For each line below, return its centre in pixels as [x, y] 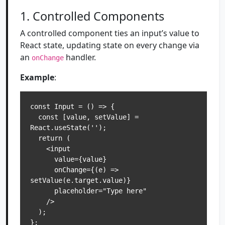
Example [37, 77]
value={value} [42, 159]
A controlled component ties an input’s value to [110, 33]
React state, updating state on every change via [110, 45]
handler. [80, 57]
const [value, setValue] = [34, 117]
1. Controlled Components [92, 16]
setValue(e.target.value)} [80, 180]
